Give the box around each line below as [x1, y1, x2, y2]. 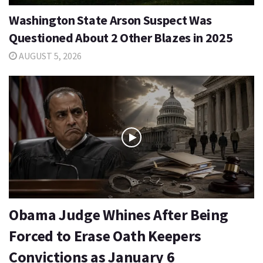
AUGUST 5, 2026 [17, 50, 82, 62]
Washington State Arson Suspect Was [9, 12, 213, 28]
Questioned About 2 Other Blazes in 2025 [9, 29, 233, 46]
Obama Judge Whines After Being [9, 205, 228, 224]
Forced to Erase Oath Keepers [9, 226, 202, 245]
